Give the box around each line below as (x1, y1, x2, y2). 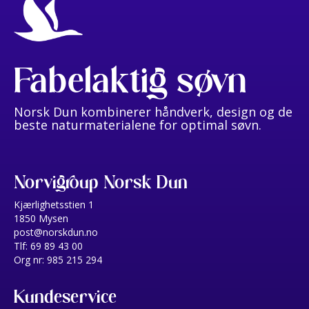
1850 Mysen (14, 211, 68, 225)
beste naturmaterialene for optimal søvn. (14, 116, 261, 133)
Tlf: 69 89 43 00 (14, 239, 83, 252)
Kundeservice (14, 286, 117, 307)
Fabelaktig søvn (14, 59, 248, 101)
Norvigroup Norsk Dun (14, 171, 188, 192)
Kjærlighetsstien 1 (14, 197, 94, 211)
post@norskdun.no (14, 225, 98, 239)
